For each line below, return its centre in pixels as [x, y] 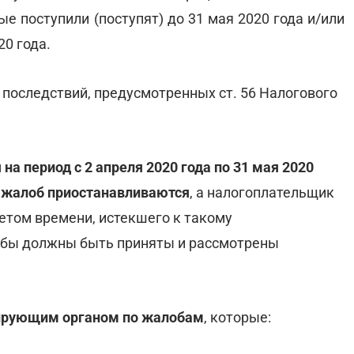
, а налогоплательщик [262, 192]
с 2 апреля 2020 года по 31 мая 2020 [194, 167]
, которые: [237, 317]
